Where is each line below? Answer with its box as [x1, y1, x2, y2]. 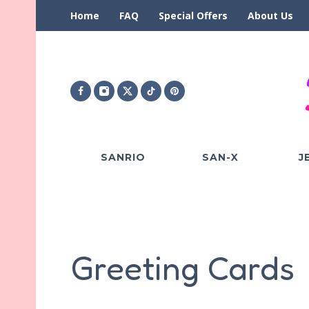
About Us [248, 9, 293, 22]
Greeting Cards [70, 247, 295, 288]
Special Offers [159, 9, 228, 22]
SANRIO [101, 150, 146, 163]
